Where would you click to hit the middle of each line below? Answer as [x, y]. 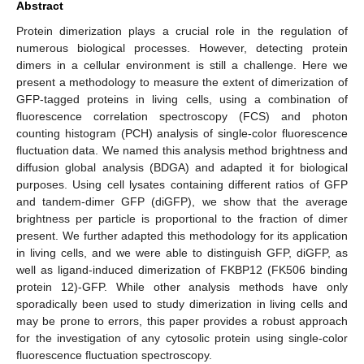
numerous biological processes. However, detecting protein [182, 48]
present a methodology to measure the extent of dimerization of [182, 82]
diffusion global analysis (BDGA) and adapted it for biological [182, 167]
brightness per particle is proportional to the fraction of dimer [182, 218]
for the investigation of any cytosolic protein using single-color [182, 338]
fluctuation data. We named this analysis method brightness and [182, 150]
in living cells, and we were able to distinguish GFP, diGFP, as [182, 252]
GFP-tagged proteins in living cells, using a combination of [182, 99]
